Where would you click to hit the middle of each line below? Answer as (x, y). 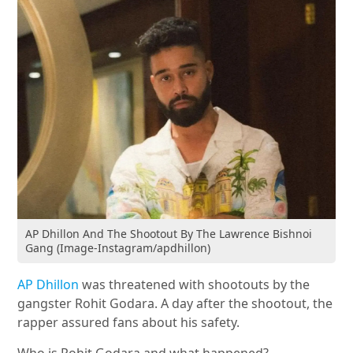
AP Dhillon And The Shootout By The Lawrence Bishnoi (169, 234)
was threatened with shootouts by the (195, 285)
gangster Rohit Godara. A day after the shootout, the (175, 304)
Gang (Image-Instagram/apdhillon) (118, 248)
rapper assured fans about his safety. (129, 323)
